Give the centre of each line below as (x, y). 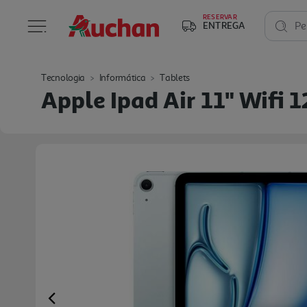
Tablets (175, 78)
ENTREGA (224, 25)
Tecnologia (63, 78)
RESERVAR (220, 16)
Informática (122, 78)
